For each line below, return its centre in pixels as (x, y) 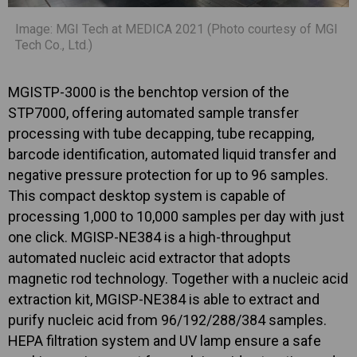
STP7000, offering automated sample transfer (153, 113)
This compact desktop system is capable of (147, 196)
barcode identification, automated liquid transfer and (172, 154)
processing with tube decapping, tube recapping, (161, 133)
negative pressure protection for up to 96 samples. (168, 175)
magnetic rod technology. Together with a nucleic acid (178, 279)
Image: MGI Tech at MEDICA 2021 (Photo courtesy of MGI (177, 29)
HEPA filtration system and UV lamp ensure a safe (165, 341)
